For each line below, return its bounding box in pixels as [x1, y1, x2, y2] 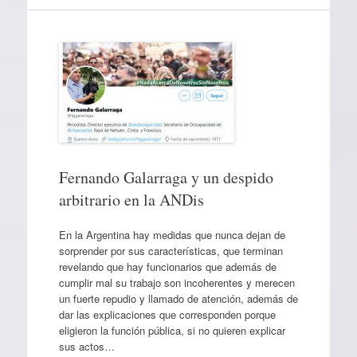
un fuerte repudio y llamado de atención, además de [58, 290, 298, 306]
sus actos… [58, 338, 115, 354]
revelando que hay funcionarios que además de [58, 258, 277, 274]
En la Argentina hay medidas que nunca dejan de [58, 226, 285, 242]
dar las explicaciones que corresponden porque [58, 306, 276, 322]
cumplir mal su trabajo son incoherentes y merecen [58, 274, 295, 290]
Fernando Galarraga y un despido [58, 167, 273, 188]
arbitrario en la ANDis [58, 189, 204, 210]
